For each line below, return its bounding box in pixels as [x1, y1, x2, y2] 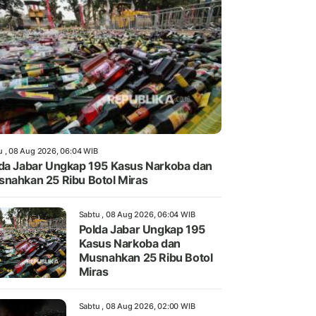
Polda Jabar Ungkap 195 [78, 221, 205, 236]
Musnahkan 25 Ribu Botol [78, 250, 213, 265]
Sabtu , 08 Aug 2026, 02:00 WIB [78, 300, 195, 311]
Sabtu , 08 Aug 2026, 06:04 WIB [78, 209, 195, 219]
